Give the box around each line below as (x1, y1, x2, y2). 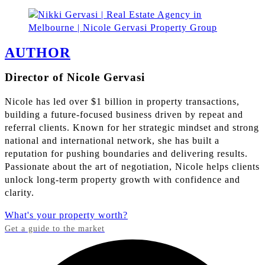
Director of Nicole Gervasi (5, 71, 145, 84)
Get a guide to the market (5, 224, 105, 233)
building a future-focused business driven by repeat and (5, 109, 243, 119)
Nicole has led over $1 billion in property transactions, (5, 96, 240, 106)
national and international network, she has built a (5, 135, 219, 146)
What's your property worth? (5, 209, 128, 220)
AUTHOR (5, 45, 70, 61)
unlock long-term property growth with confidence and (5, 174, 240, 185)
